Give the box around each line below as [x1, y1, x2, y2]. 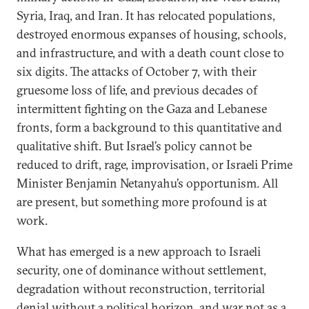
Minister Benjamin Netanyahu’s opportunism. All [17, 175, 278, 191]
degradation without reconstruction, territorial [17, 281, 265, 297]
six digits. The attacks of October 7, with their [17, 63, 257, 79]
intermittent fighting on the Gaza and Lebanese [17, 101, 267, 117]
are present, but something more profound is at [17, 194, 267, 210]
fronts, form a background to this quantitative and [17, 119, 282, 135]
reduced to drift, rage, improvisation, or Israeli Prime [17, 157, 292, 172]
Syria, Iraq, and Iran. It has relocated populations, [17, 8, 275, 23]
